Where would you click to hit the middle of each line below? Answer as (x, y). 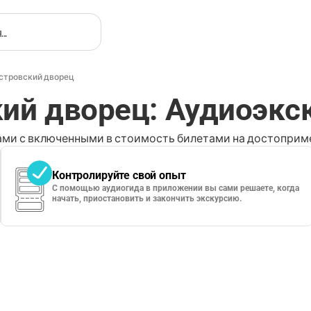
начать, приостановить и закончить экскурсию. (147, 199)
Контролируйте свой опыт (119, 175)
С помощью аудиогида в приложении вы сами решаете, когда (176, 188)
